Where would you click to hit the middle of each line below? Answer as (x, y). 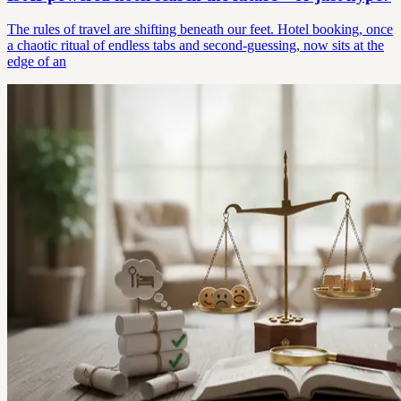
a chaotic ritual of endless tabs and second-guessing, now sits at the (196, 46)
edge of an (37, 62)
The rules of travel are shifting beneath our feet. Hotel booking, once (200, 30)
